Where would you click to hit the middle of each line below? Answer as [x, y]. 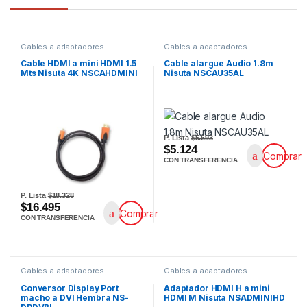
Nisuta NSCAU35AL [204, 73]
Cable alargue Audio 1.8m [218, 64]
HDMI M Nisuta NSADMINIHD [224, 297]
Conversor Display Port [69, 288]
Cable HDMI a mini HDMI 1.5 [78, 64]
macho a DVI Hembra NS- [74, 297]
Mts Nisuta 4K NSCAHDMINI [79, 73]
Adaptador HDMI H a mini [217, 288]
